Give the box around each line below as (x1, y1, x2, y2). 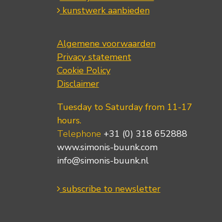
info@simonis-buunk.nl (56, 155, 149, 167)
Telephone (56, 128, 104, 140)
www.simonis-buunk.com (56, 141, 158, 154)
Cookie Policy (56, 64, 111, 77)
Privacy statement (56, 51, 131, 63)
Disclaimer (56, 78, 99, 90)
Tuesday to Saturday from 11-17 (56, 101, 192, 113)
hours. (56, 114, 81, 127)
